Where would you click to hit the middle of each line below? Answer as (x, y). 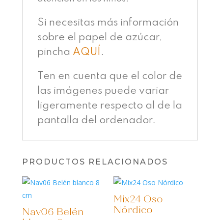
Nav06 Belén (53, 212)
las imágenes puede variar (103, 91)
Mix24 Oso (138, 199)
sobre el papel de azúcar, (100, 38)
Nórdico (133, 210)
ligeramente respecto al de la (110, 106)
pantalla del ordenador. (96, 121)
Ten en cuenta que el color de (110, 76)
